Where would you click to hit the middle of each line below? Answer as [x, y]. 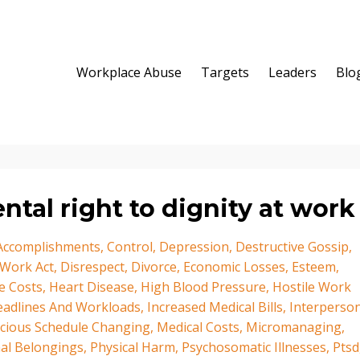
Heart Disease [92, 287]
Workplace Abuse [129, 72]
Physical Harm [133, 347]
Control [130, 247]
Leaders [292, 72]
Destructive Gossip [292, 247]
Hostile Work [312, 287]
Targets [225, 72]
